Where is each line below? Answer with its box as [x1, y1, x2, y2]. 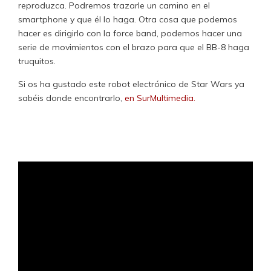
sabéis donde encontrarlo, [18, 93, 125, 104]
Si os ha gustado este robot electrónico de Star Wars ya [18, 79, 244, 90]
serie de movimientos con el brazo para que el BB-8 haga [18, 41, 249, 53]
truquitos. [18, 55, 58, 67]
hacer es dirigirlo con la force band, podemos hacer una [18, 27, 242, 39]
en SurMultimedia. [125, 93, 195, 104]
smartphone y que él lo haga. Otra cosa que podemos [18, 13, 237, 25]
